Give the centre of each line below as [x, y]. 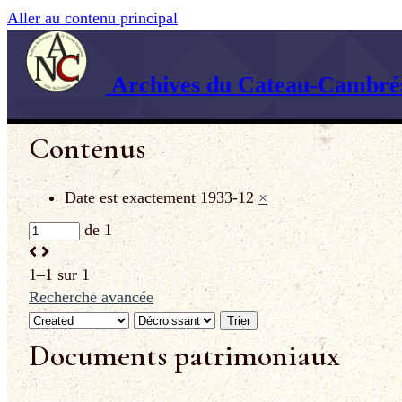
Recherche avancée [91, 297]
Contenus [87, 149]
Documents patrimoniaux [184, 355]
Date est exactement [130, 197]
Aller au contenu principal [92, 18]
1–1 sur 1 [59, 274]
